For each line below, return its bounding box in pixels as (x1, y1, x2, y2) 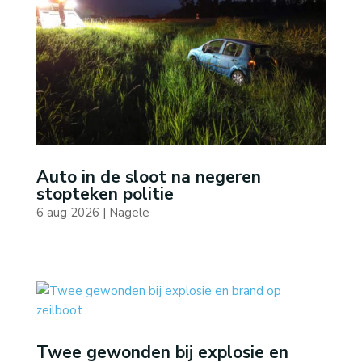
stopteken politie (36, 182, 174, 205)
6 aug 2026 (36, 204, 99, 221)
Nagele (108, 204, 149, 221)
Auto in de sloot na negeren (36, 165, 261, 188)
